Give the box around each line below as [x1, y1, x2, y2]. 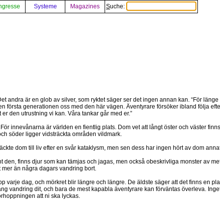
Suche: [110, 3, 126, 10]
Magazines [70, 3, 100, 10]
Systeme [33, 3, 57, 10]
